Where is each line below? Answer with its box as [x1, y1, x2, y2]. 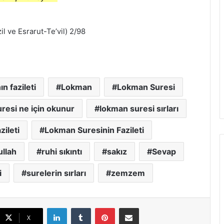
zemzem [110, 168, 145, 178]
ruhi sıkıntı [41, 146, 82, 156]
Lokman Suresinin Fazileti [44, 125, 144, 135]
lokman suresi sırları [99, 103, 178, 113]
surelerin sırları [26, 168, 86, 178]
